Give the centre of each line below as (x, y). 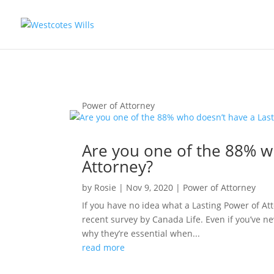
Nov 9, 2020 (150, 187)
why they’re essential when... (141, 233)
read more (104, 247)
